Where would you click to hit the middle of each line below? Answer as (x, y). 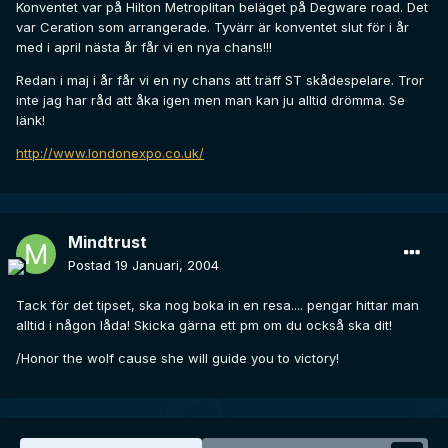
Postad (91, 265)
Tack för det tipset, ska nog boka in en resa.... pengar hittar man (217, 305)
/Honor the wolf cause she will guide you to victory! (177, 358)
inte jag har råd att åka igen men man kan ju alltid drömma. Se (210, 100)
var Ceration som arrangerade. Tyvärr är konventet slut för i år (212, 27)
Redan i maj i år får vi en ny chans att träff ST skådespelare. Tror (220, 80)
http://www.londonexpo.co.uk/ (110, 153)
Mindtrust (107, 242)
